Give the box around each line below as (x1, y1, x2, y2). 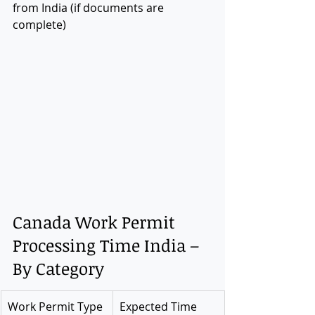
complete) (13, 16, 66, 32)
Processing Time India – (13, 233, 203, 257)
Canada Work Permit (13, 210, 179, 233)
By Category (13, 256, 104, 280)
